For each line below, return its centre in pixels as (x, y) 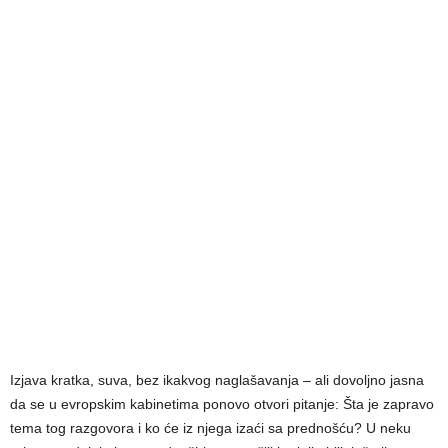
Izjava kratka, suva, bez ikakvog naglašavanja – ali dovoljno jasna (217, 379)
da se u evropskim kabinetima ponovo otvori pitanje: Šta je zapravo (222, 403)
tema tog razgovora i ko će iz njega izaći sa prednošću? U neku (210, 427)
